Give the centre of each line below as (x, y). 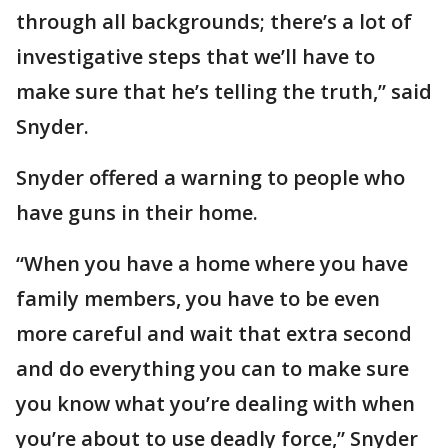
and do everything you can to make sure (212, 368)
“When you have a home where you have (212, 263)
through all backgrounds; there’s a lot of (214, 21)
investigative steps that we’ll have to (195, 56)
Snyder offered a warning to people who (210, 177)
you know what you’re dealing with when (215, 403)
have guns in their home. (137, 212)
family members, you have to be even (198, 298)
